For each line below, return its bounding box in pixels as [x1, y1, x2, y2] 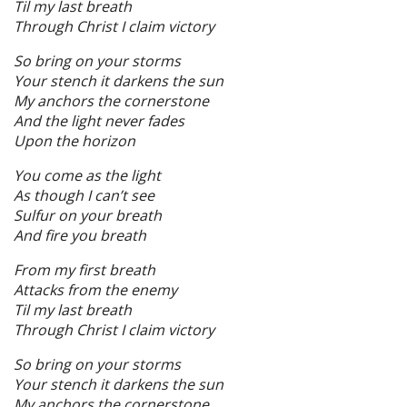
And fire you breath [14, 224, 146, 245]
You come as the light [14, 164, 161, 185]
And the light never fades [14, 110, 184, 131]
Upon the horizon [14, 130, 135, 151]
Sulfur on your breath [14, 204, 162, 225]
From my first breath [14, 259, 155, 280]
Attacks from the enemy [14, 279, 177, 300]
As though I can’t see [14, 184, 154, 205]
